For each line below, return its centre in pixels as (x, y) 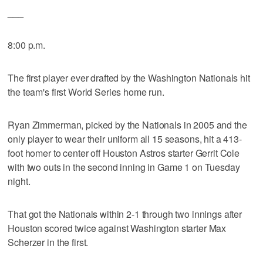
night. (19, 181)
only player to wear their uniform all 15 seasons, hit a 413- (125, 139)
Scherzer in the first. (48, 242)
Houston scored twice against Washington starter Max (117, 228)
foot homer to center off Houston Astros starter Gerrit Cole (124, 153)
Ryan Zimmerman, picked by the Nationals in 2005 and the (127, 124)
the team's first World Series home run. (86, 92)
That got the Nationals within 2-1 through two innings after (125, 214)
